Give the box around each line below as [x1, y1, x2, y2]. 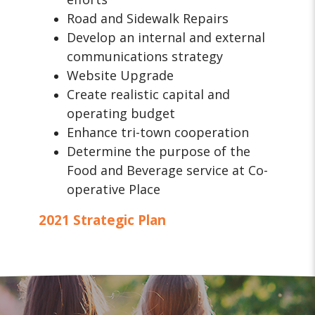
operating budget [67, 105, 176, 122]
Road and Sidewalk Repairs [67, 10, 229, 27]
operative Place [67, 181, 161, 198]
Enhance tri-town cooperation [67, 124, 250, 141]
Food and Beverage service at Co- [67, 162, 269, 179]
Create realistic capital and [67, 86, 231, 103]
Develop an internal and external [67, 29, 266, 46]
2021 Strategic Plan [39, 211, 167, 230]
